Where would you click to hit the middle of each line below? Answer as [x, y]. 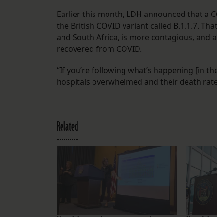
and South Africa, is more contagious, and [134, 38]
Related [67, 127]
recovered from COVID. [99, 49]
